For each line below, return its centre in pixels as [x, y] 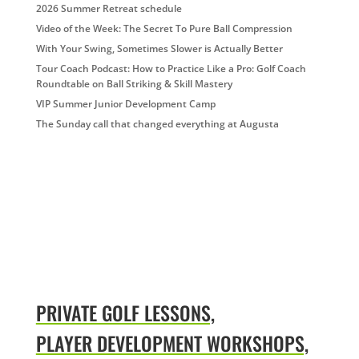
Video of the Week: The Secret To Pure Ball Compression [164, 28]
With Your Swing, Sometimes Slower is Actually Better [159, 48]
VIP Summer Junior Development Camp [125, 104]
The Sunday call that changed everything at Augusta [157, 124]
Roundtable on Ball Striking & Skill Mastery [134, 84]
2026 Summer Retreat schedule [109, 8]
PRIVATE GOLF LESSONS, [125, 313]
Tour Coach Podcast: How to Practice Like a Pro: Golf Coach [171, 69]
